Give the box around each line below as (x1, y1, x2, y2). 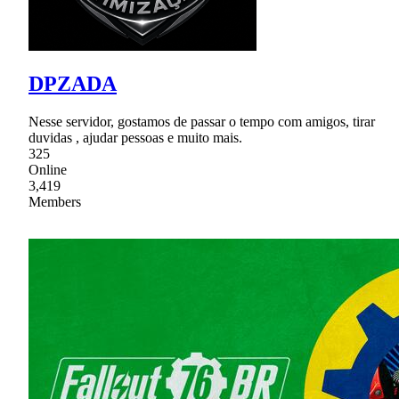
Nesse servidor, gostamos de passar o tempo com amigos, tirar (28, 114, 375, 130)
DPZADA (28, 72, 117, 96)
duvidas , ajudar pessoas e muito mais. (28, 130, 242, 146)
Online (28, 162, 67, 178)
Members (28, 194, 81, 210)
